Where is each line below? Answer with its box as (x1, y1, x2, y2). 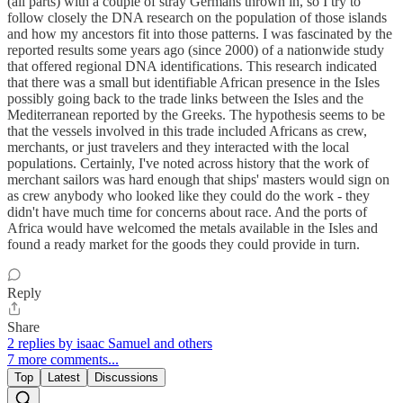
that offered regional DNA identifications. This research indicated (7, 58, 377, 75)
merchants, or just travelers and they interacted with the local (7, 139, 349, 156)
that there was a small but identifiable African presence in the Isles (7, 75, 380, 91)
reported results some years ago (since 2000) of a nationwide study (7, 42, 384, 58)
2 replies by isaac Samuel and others (7, 336, 212, 352)
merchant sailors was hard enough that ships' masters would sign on (7, 172, 390, 188)
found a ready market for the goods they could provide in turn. (7, 237, 360, 253)
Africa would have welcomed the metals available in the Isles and (7, 220, 378, 237)
